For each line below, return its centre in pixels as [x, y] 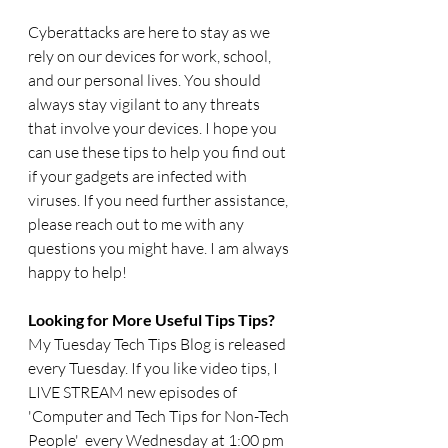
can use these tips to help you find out [158, 152]
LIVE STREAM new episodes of [134, 392]
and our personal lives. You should [146, 80]
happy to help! [77, 272]
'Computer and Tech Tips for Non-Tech [160, 416]
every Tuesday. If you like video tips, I [154, 368]
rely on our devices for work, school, [151, 56]
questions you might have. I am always [160, 248]
